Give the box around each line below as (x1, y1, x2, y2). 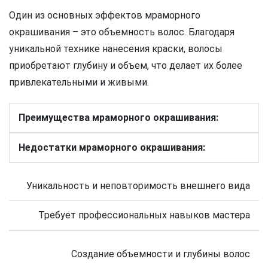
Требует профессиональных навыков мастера (38, 209, 250, 221)
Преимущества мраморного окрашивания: (19, 111, 218, 123)
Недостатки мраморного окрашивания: (19, 141, 205, 153)
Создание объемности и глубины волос (71, 248, 250, 260)
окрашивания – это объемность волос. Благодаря (9, 26, 234, 38)
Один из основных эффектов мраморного (9, 9, 200, 21)
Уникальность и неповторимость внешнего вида (26, 179, 250, 191)
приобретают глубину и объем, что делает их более (9, 59, 242, 71)
